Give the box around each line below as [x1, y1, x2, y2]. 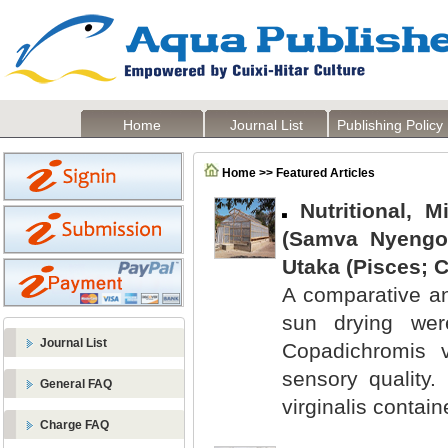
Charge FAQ [40, 418, 109, 432]
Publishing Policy [337, 117, 443, 133]
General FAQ [40, 377, 112, 391]
